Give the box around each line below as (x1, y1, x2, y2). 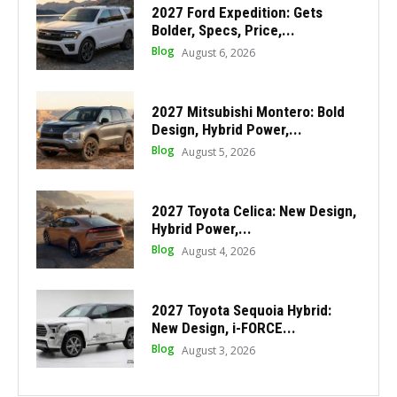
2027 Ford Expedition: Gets (151, 4, 323, 22)
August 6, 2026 (181, 45, 255, 61)
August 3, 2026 (181, 342, 255, 358)
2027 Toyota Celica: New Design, (151, 201, 356, 220)
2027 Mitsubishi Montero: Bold (151, 102, 345, 121)
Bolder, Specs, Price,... (151, 21, 295, 40)
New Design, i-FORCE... (151, 318, 296, 337)
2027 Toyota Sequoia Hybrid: (151, 300, 331, 319)
